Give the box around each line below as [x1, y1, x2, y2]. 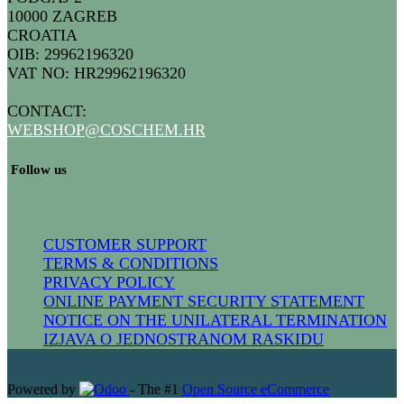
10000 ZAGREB [7, 6, 117, 25]
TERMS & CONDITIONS [43, 253, 218, 272]
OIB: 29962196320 [7, 44, 133, 63]
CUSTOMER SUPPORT [43, 234, 207, 253]
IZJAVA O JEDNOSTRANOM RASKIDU [43, 329, 324, 348]
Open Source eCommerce [182, 381, 329, 397]
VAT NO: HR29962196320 [7, 63, 186, 82]
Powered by [7, 381, 79, 397]
